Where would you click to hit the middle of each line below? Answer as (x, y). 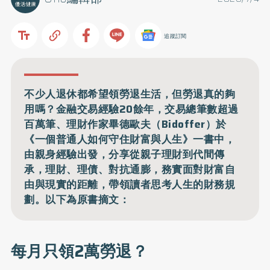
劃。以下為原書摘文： (77, 199)
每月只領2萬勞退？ (79, 251)
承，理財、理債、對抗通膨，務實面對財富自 (130, 169)
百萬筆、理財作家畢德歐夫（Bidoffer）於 (125, 124)
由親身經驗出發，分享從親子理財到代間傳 (124, 154)
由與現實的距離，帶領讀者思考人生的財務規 (130, 184)
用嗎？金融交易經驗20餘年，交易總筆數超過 (131, 109)
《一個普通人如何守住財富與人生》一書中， (130, 139)
